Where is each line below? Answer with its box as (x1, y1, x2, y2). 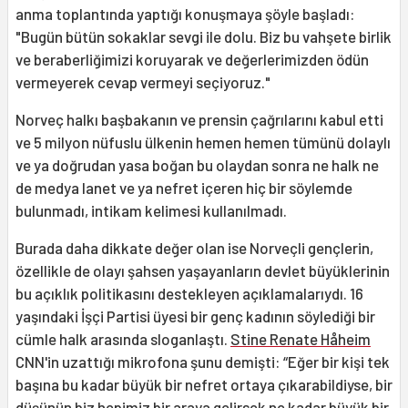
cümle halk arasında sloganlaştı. (15, 330, 230, 349)
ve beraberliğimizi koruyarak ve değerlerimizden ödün (15, 50, 369, 69)
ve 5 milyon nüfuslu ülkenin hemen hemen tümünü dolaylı (15, 133, 391, 152)
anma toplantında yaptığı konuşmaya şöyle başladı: (15, 5, 355, 24)
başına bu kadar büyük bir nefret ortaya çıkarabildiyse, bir (15, 375, 393, 394)
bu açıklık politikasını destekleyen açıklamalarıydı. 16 (15, 284, 363, 303)
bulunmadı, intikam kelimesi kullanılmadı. (15, 201, 287, 220)
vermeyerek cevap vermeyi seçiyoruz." (15, 73, 270, 92)
